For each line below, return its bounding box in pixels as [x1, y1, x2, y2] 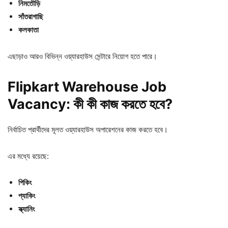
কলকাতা [18, 25, 39, 35]
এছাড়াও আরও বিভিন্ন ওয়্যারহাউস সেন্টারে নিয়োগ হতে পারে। [8, 51, 157, 62]
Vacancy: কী [8, 96, 87, 113]
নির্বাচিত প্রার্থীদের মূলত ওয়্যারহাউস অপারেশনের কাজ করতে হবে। [8, 125, 168, 135]
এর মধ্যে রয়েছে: [8, 151, 49, 161]
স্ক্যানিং [18, 204, 35, 214]
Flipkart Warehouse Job [8, 78, 166, 96]
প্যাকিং [18, 191, 36, 201]
